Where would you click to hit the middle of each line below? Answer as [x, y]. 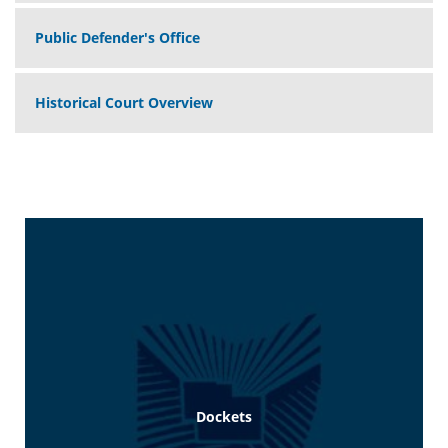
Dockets [223, 416]
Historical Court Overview [124, 102]
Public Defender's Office [117, 37]
